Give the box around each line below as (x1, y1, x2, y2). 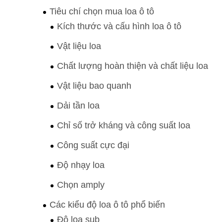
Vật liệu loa (57, 41, 101, 51)
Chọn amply (57, 179, 105, 190)
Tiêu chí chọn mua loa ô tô (50, 6, 154, 16)
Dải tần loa (57, 100, 100, 111)
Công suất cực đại (57, 140, 129, 150)
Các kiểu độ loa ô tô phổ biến (50, 199, 165, 210)
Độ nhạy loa (57, 160, 105, 170)
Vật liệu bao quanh (57, 80, 131, 91)
